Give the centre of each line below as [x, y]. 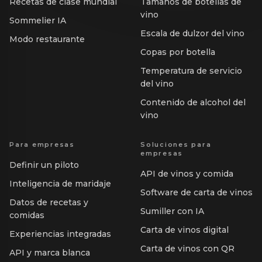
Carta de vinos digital [185, 230]
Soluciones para [176, 145]
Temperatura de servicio [191, 71]
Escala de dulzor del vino [192, 34]
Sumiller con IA [172, 211]
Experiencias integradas [60, 234]
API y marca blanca [50, 253]
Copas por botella [178, 52]
